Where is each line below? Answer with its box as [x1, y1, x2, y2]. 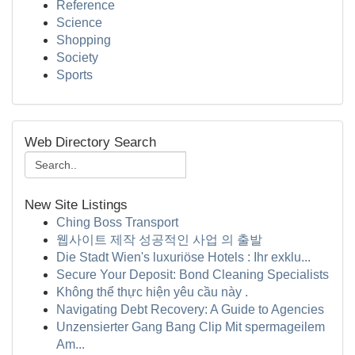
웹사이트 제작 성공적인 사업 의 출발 [56, 233, 262, 246]
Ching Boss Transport [56, 216, 178, 229]
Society [56, 51, 98, 64]
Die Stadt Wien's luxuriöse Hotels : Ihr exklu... [56, 250, 311, 264]
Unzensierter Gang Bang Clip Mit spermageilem [56, 320, 325, 334]
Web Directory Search [25, 135, 156, 150]
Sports [56, 68, 93, 82]
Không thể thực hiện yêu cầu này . [56, 285, 248, 299]
